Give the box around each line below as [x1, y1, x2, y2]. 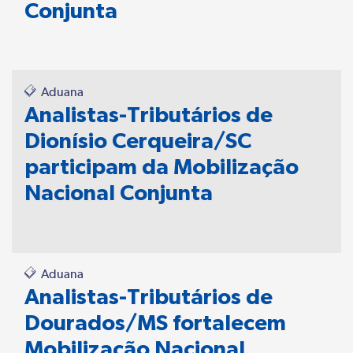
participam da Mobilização [24, 154, 299, 179]
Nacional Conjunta [24, 180, 213, 205]
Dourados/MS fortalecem [24, 310, 286, 335]
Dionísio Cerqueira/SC [24, 128, 251, 153]
